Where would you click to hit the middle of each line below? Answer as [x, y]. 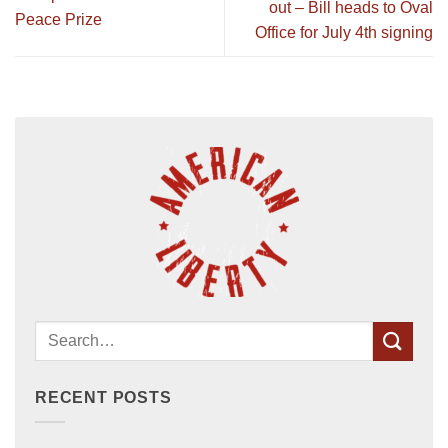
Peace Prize [58, 20]
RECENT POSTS [103, 398]
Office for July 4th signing [344, 32]
